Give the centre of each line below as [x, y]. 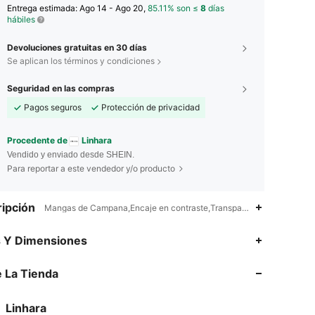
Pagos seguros [53, 108]
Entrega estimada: [43, 8]
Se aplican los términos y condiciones [81, 61]
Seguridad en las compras [61, 89]
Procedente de [37, 141]
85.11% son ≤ [174, 8]
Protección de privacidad [150, 108]
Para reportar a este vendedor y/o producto [91, 168]
